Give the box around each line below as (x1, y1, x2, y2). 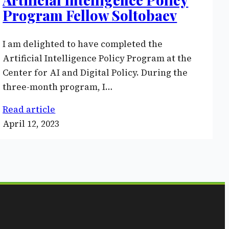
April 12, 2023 (3, 117, 60, 130)
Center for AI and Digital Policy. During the (3, 66, 188, 79)
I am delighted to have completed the (3, 37, 163, 50)
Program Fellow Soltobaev (3, 6, 177, 25)
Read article (3, 103, 56, 116)
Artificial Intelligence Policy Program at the (3, 52, 192, 64)
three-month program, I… (3, 80, 113, 93)
